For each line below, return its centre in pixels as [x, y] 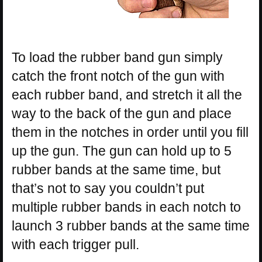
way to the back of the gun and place [122, 113]
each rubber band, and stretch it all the [127, 94]
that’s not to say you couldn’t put [108, 188]
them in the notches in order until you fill [130, 132]
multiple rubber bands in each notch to [126, 207]
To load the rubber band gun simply [117, 57]
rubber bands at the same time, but [116, 169]
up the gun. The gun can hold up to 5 [122, 151]
